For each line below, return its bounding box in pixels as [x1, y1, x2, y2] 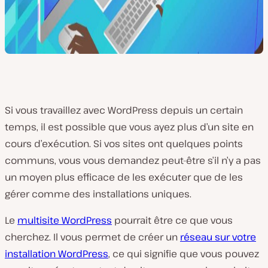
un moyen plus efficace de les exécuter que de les [5, 170, 243, 184]
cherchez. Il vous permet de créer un [5, 230, 180, 243]
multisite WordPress [17, 214, 112, 227]
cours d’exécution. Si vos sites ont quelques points [5, 137, 243, 150]
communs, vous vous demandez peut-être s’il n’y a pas [5, 154, 261, 167]
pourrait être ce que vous [112, 214, 233, 227]
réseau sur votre [180, 230, 256, 243]
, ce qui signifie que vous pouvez [108, 247, 259, 260]
